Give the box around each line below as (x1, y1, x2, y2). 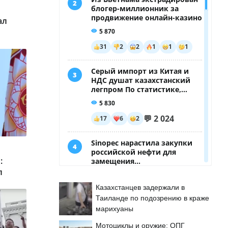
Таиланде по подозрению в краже (96, 194, 209, 202)
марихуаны (96, 205, 133, 213)
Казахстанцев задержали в (96, 183, 185, 191)
